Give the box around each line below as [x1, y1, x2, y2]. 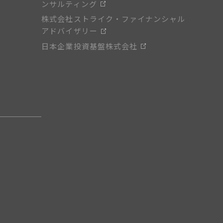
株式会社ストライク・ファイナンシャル [41, 13, 186, 24]
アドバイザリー [41, 25, 98, 36]
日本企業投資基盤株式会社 [41, 40, 137, 51]
